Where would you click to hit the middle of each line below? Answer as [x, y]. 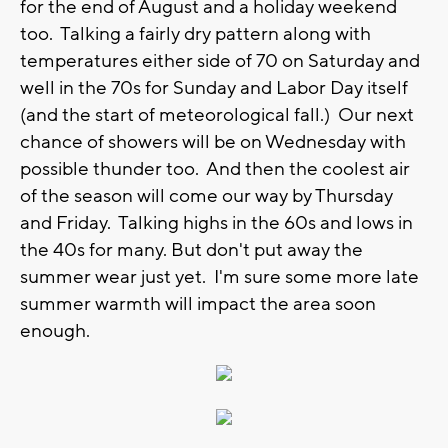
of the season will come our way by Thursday [206, 195]
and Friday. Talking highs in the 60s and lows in [216, 222]
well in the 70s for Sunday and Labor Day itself [214, 87]
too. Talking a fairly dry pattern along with [195, 33]
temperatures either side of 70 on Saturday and [220, 60]
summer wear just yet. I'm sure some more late [219, 276]
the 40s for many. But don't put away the [191, 249]
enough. [55, 330]
